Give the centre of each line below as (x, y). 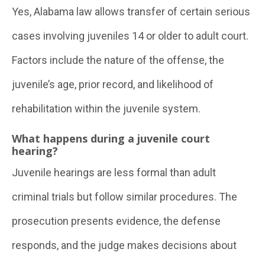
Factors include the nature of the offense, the (118, 60)
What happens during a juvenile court (111, 138)
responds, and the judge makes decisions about (124, 245)
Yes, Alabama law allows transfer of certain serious (131, 12)
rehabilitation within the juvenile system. (106, 109)
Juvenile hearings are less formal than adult (114, 172)
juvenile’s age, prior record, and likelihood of (113, 84)
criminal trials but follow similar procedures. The (125, 197)
